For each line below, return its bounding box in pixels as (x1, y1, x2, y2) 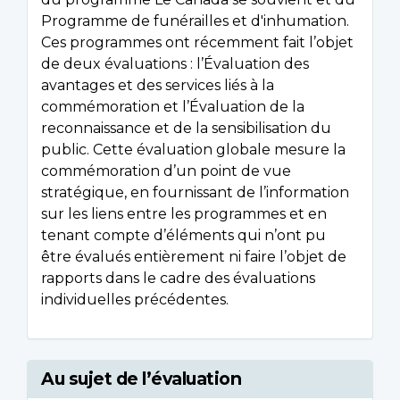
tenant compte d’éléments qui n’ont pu (41, 227, 326, 245)
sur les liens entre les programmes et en (41, 205, 327, 223)
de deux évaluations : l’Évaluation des (41, 55, 309, 73)
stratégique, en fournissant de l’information (41, 184, 349, 202)
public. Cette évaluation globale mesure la (41, 141, 346, 159)
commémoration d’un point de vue (41, 162, 291, 180)
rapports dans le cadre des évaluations (41, 270, 315, 287)
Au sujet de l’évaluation (41, 368, 241, 390)
